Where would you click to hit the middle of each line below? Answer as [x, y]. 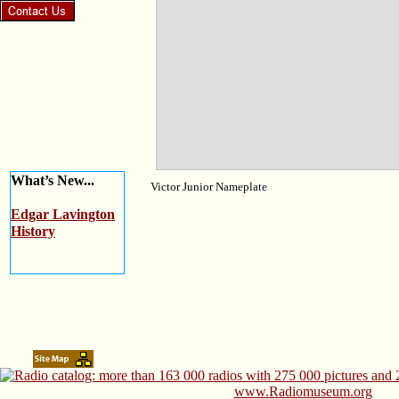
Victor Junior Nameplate [209, 187]
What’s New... [53, 180]
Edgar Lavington [63, 214]
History [33, 231]
